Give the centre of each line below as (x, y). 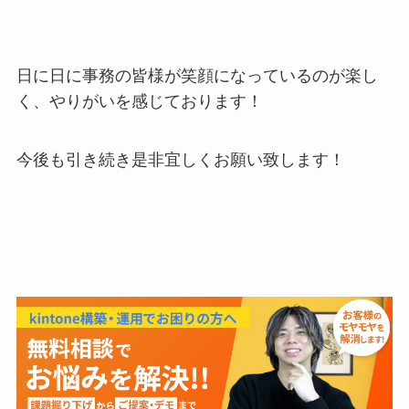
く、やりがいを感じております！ (139, 102)
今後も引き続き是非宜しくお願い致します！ (180, 160)
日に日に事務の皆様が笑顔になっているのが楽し (197, 76)
